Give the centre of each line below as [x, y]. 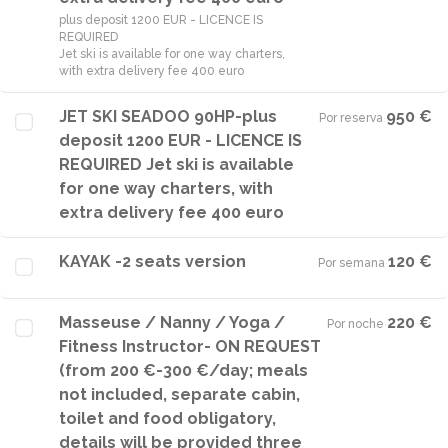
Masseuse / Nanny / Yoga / [172, 322]
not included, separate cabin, [179, 394]
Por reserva [351, 118]
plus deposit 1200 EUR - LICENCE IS [161, 20]
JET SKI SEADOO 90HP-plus [168, 116]
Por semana [351, 263]
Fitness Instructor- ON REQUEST [190, 346]
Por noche [355, 324]
